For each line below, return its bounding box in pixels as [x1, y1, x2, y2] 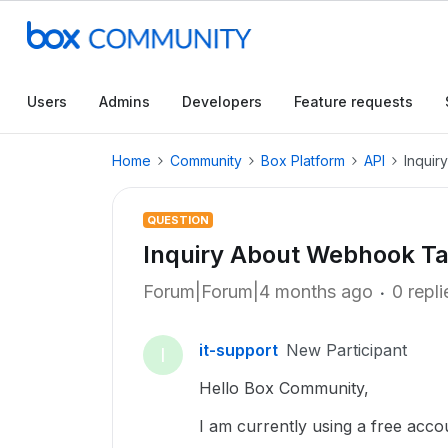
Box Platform [261, 152, 345, 169]
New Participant [286, 340, 407, 360]
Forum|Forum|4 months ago [143, 281, 373, 302]
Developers [182, 93, 262, 110]
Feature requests [294, 93, 413, 110]
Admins [99, 93, 150, 110]
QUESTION [147, 213, 209, 227]
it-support [199, 340, 278, 360]
